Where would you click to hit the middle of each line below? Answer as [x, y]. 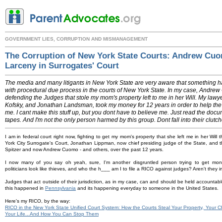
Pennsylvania [60, 188]
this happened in [25, 188]
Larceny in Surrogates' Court [62, 66]
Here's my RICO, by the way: [38, 201]
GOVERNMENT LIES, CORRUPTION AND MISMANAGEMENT [76, 39]
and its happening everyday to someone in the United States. [147, 188]
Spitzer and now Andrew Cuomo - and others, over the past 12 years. [84, 149]
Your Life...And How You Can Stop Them [52, 214]
